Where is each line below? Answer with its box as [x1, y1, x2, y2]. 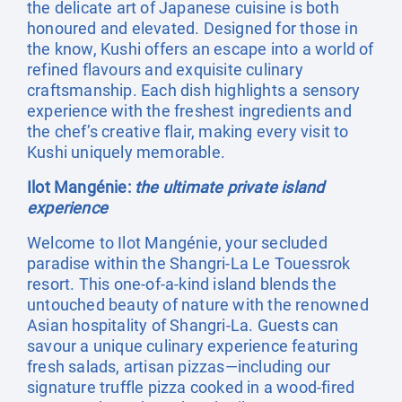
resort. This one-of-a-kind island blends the [27, 275, 336, 293]
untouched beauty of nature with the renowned [27, 295, 369, 314]
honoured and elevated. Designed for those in [27, 19, 358, 38]
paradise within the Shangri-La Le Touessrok [27, 254, 351, 273]
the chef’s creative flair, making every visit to [27, 122, 349, 141]
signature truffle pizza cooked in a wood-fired [27, 378, 355, 397]
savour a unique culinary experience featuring [27, 336, 359, 355]
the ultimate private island [135, 178, 325, 197]
